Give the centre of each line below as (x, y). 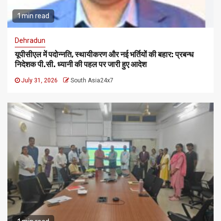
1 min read (33, 16)
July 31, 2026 (39, 80)
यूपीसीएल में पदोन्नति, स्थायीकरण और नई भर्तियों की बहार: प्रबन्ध (104, 54)
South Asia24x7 (92, 80)
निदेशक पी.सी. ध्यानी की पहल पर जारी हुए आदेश (81, 64)
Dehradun (30, 40)
